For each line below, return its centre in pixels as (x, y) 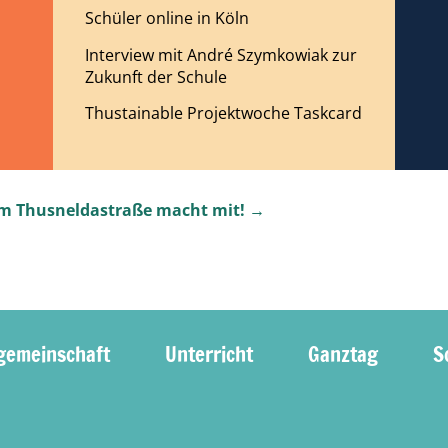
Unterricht (209, 354)
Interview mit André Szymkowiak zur (221, 54)
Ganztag (343, 354)
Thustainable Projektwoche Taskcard (224, 113)
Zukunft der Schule (156, 76)
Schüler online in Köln (167, 18)
